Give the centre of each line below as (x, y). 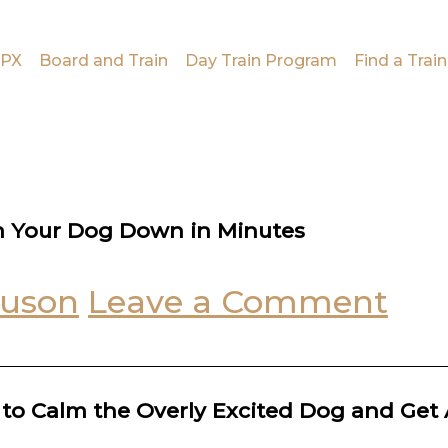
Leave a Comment (238, 302)
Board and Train (104, 60)
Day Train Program (261, 60)
